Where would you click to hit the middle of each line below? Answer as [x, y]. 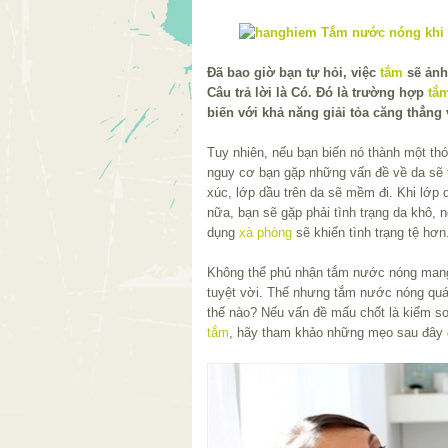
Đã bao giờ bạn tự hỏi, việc [293, 72]
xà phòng [265, 232]
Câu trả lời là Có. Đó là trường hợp [317, 92]
